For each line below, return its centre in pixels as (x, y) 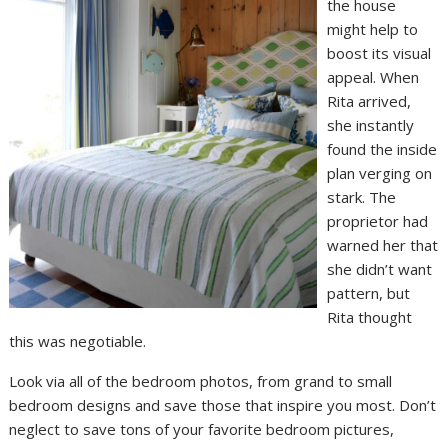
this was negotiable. (78, 341)
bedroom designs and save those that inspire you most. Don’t (223, 405)
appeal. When (373, 77)
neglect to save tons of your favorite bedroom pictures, (202, 429)
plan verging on (380, 173)
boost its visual (379, 53)
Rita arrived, (369, 101)
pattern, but (369, 293)
